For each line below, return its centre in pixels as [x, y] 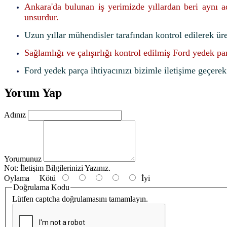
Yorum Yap [33, 92]
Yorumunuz [23, 159]
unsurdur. [42, 17]
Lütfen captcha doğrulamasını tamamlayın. [80, 199]
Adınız [15, 115]
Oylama [17, 178]
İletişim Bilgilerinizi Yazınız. [64, 168]
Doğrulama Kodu [41, 187]
